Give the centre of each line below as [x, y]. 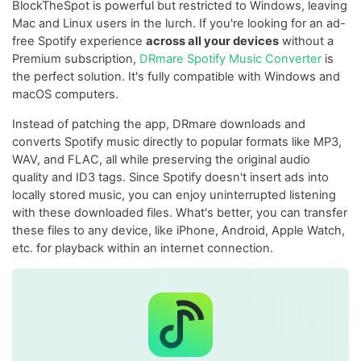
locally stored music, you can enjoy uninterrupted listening [174, 195]
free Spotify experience [79, 41]
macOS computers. [65, 94]
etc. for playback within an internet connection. [143, 248]
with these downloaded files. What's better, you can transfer [180, 212]
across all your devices [212, 41]
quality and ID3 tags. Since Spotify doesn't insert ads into [170, 177]
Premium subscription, [76, 58]
